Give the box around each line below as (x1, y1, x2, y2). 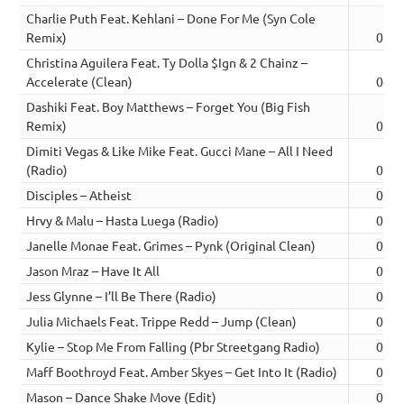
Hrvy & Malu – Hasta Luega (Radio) (26, 211, 220, 228)
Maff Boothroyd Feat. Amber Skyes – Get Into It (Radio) (26, 363, 338, 380)
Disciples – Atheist (26, 186, 133, 203)
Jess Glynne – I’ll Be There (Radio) (26, 287, 217, 304)
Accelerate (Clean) (26, 72, 133, 89)
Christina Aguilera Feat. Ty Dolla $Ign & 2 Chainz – (26, 53, 308, 70)
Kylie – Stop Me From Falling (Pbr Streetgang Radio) (26, 337, 321, 354)
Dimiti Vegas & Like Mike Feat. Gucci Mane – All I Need (26, 142, 334, 159)
